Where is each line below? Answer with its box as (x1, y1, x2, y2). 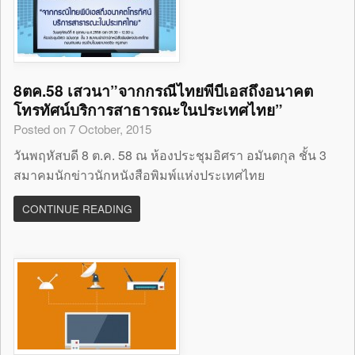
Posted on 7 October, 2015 (13, 120, 152, 138)
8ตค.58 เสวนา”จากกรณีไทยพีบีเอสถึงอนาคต (13, 79, 314, 102)
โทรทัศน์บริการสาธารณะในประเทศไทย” (13, 98, 284, 121)
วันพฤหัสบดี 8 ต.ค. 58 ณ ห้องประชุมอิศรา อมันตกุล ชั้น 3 (13, 145, 327, 164)
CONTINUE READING (21, 200, 132, 216)
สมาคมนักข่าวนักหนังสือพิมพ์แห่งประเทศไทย (13, 165, 265, 184)
